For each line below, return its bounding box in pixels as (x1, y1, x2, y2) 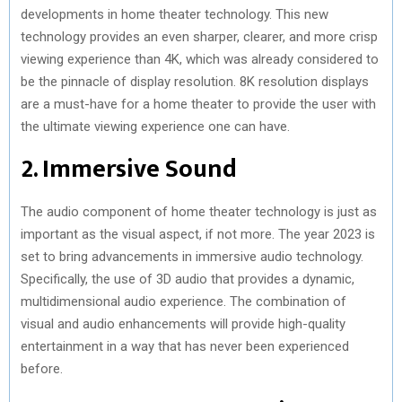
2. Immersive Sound (21, 147, 237, 190)
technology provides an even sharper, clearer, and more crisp (21, 28, 378, 45)
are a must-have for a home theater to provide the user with (21, 95, 376, 112)
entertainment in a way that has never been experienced (21, 337, 349, 354)
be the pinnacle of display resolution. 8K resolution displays (21, 73, 369, 90)
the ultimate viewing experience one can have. (21, 118, 290, 135)
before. (21, 360, 63, 377)
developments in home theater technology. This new (21, 5, 328, 22)
